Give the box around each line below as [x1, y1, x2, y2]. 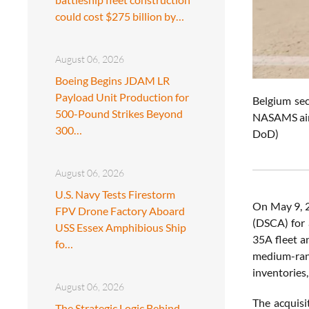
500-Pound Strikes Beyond [55, 106, 183, 120]
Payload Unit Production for [55, 90, 189, 103]
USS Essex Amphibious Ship [55, 220, 186, 234]
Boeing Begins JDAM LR [55, 73, 170, 87]
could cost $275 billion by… [55, 9, 184, 23]
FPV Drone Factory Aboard [55, 203, 185, 217]
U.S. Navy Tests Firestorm [55, 187, 175, 201]
